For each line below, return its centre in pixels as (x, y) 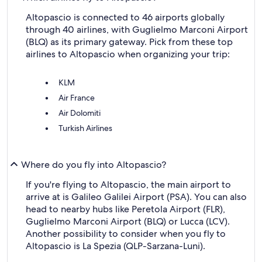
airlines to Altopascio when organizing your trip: (128, 54)
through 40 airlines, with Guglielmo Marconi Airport (137, 30)
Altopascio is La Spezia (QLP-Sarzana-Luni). (116, 246)
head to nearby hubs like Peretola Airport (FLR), (125, 209)
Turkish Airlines (85, 128)
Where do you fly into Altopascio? (94, 164)
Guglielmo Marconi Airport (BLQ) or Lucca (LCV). (128, 221)
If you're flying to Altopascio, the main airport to (128, 185)
